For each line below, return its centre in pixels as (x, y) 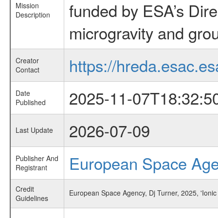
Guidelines (32, 198)
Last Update (34, 130)
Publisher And (37, 158)
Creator (27, 60)
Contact (27, 70)
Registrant (31, 167)
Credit (25, 189)
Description (33, 15)
